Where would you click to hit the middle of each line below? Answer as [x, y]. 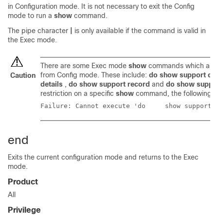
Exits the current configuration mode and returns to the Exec [103, 157]
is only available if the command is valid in [140, 31]
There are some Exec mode [84, 66]
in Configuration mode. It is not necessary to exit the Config [101, 6]
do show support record [109, 84]
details [52, 84]
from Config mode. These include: [95, 75]
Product [23, 182]
